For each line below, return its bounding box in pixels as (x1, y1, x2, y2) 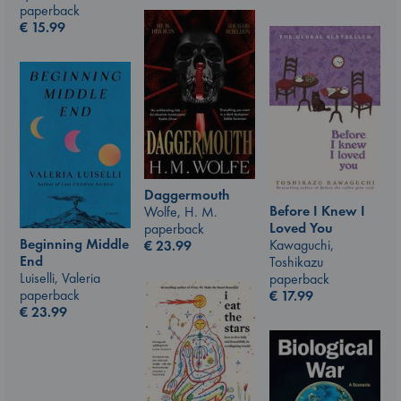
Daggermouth (144, 185, 230, 205)
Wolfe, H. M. (144, 202, 218, 222)
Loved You (269, 218, 333, 238)
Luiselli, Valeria (20, 268, 100, 287)
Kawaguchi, (269, 235, 334, 255)
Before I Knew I (269, 201, 365, 221)
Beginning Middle (20, 234, 129, 253)
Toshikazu (269, 252, 323, 272)
